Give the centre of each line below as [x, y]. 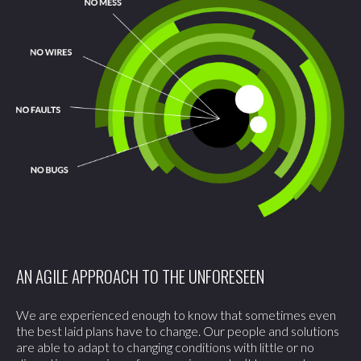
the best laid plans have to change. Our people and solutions [178, 330]
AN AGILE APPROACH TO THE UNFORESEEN [140, 276]
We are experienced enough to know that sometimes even [176, 314]
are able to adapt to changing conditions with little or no [165, 346]
